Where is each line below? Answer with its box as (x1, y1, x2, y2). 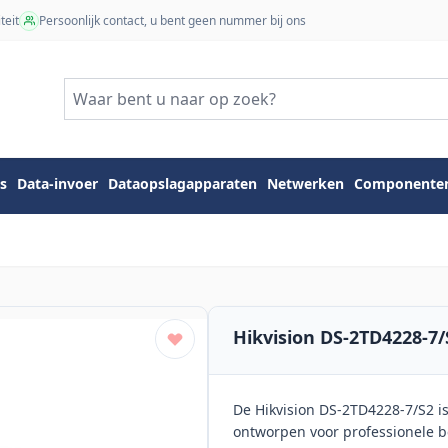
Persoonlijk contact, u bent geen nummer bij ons (39, 11, 306, 29)
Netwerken (267, 174, 344, 194)
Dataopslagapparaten (108, 174, 257, 194)
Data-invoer (17, 174, 98, 194)
